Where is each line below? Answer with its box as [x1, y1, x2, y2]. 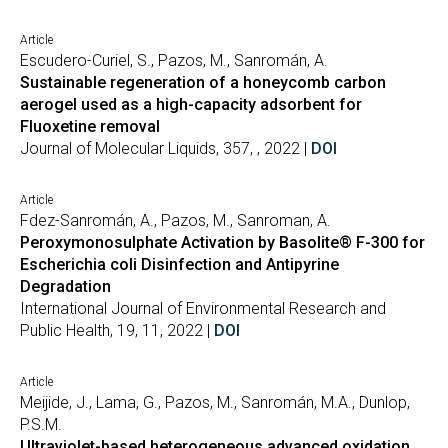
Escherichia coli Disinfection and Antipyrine [20, 255, 339, 274]
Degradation [20, 277, 111, 296]
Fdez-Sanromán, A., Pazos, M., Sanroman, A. [20, 211, 331, 230]
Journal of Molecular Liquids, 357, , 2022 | [20, 139, 311, 158]
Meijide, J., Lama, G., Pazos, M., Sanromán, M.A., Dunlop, [20, 393, 410, 412]
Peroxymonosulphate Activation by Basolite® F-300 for [20, 233, 425, 252]
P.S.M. [20, 415, 62, 434]
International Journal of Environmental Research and [20, 299, 386, 318]
